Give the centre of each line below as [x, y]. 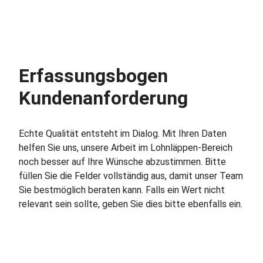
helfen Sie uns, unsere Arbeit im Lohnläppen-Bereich [126, 148]
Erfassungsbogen [93, 76]
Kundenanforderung [103, 98]
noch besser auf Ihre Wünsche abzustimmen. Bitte [122, 162]
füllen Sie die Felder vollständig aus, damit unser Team [131, 176]
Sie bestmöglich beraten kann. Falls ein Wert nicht [122, 190]
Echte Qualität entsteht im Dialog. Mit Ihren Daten [123, 134]
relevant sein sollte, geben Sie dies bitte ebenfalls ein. [131, 204]
